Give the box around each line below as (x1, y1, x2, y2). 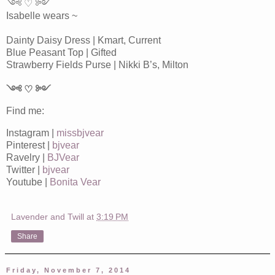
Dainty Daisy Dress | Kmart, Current (6, 34, 161, 45)
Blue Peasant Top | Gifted (6, 47, 117, 58)
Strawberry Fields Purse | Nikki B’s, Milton (6, 59, 188, 70)
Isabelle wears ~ (6, 10, 77, 21)
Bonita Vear (50, 177, 101, 188)
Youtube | (6, 177, 50, 188)
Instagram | (6, 128, 56, 139)
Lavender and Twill (11, 212, 84, 222)
